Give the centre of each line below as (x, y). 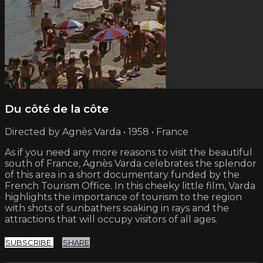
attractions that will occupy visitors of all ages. (111, 220)
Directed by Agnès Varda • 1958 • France (97, 132)
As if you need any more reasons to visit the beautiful (129, 153)
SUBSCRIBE (29, 243)
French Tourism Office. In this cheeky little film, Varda (130, 186)
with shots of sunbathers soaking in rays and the (117, 208)
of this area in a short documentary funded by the (122, 175)
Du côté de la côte (57, 109)
